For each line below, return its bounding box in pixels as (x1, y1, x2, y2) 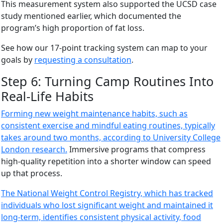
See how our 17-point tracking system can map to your (1, 42, 208, 53)
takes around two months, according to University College (1, 131, 221, 143)
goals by (1, 54, 34, 65)
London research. (1, 143, 67, 155)
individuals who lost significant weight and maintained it (1, 199, 213, 211)
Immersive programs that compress (67, 143, 206, 155)
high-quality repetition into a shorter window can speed (1, 155, 211, 167)
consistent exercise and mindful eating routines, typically (1, 119, 215, 131)
